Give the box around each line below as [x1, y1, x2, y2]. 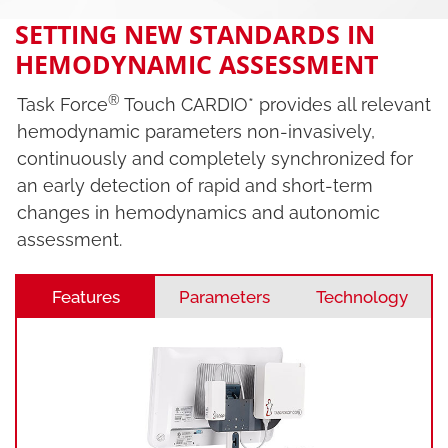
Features [52, 287, 120, 308]
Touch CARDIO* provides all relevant [120, 94, 431, 116]
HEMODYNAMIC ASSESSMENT [15, 47, 378, 82]
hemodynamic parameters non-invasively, [17, 121, 375, 143]
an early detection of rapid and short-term [17, 175, 373, 197]
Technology [316, 287, 408, 308]
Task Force [17, 94, 108, 116]
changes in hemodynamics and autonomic [17, 202, 380, 224]
